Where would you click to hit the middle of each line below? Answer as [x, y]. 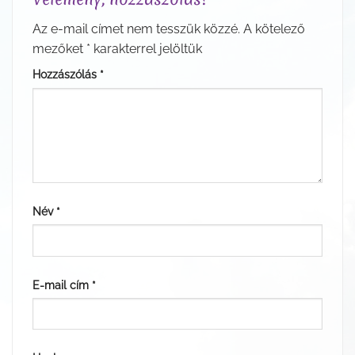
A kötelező [274, 29]
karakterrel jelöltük [146, 48]
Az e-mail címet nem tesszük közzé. [136, 29]
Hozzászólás [66, 74]
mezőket [59, 48]
